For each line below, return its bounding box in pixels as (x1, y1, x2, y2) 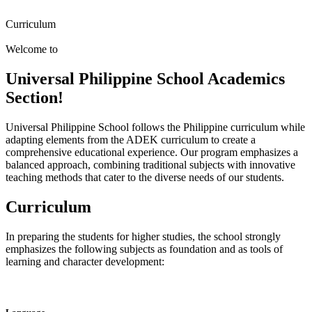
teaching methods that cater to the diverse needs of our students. (6, 171, 284, 183)
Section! (6, 88, 63, 107)
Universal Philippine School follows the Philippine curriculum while (6, 120, 305, 133)
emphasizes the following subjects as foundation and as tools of (6, 242, 283, 255)
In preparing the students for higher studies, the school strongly (6, 230, 281, 242)
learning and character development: (6, 255, 164, 267)
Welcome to (6, 42, 58, 55)
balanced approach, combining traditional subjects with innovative (6, 158, 295, 171)
